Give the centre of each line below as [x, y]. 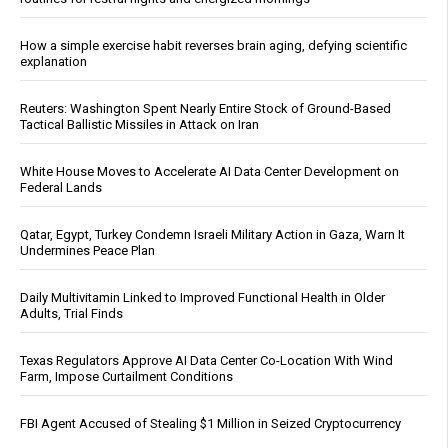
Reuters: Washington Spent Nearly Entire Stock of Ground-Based [205, 109]
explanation [53, 62]
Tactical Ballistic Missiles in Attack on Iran [139, 125]
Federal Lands [61, 188]
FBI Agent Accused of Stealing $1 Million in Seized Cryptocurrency [210, 424]
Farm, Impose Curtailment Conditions [126, 377]
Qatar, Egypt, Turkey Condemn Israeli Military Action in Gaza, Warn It [212, 235]
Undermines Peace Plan [87, 251]
